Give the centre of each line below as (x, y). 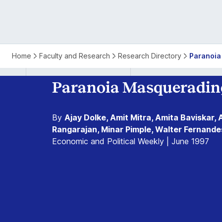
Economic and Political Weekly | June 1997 (131, 141)
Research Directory (150, 56)
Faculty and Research (75, 56)
